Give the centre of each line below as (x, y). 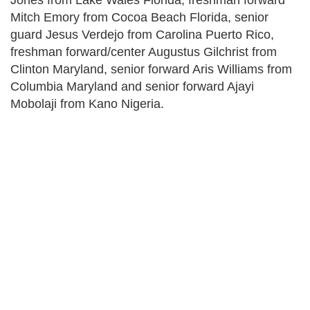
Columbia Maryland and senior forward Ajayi (132, 86)
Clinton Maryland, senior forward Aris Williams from (151, 69)
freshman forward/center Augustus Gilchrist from (144, 52)
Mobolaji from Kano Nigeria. (87, 104)
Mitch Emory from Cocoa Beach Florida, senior (139, 17)
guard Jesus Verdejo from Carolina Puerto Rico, (142, 35)
